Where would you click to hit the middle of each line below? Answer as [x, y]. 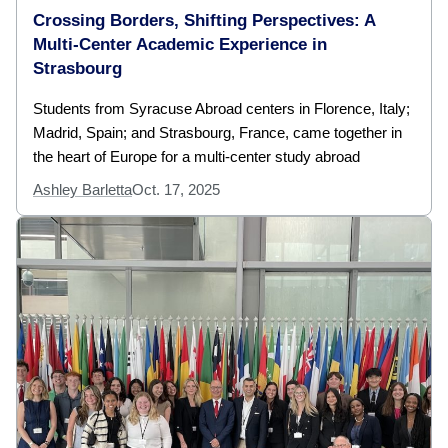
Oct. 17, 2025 [176, 190]
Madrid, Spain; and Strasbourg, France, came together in [217, 133]
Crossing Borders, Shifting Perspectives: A [204, 21]
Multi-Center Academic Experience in [180, 45]
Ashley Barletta [82, 190]
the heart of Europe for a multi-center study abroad [196, 157]
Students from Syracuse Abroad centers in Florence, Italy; [221, 109]
